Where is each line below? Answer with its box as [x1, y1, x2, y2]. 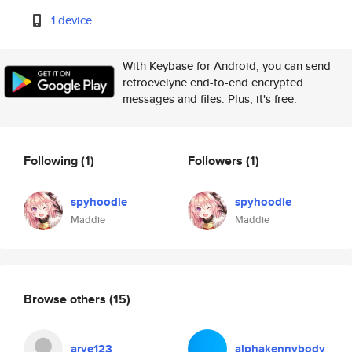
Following [24, 151, 81, 170]
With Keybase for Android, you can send [123, 57, 331, 74]
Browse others [24, 289, 109, 308]
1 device [51, 12, 93, 28]
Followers [188, 151, 246, 170]
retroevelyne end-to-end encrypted [123, 74, 303, 90]
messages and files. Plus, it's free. [123, 90, 297, 107]
